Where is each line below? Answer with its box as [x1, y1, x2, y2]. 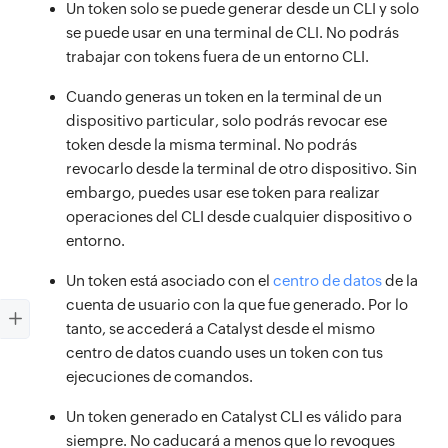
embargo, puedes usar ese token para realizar [66, 184, 380, 201]
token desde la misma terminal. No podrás [66, 136, 357, 153]
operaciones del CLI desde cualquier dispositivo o [66, 208, 412, 225]
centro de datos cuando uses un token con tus [66, 344, 383, 361]
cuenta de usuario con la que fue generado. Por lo [66, 296, 408, 313]
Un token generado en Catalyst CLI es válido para [66, 408, 402, 425]
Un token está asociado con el [66, 272, 273, 289]
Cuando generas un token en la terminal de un [66, 88, 382, 105]
